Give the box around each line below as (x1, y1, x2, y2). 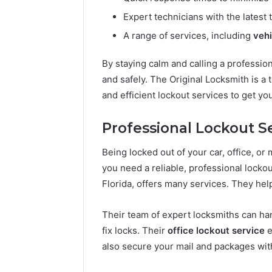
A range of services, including (123, 29, 253, 41)
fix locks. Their (102, 225, 168, 237)
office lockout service (168, 225, 265, 237)
